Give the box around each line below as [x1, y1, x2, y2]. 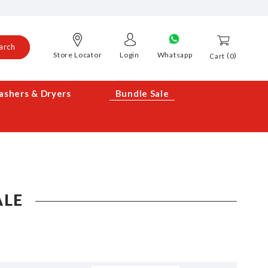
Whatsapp [157, 50, 193, 59]
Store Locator [53, 50, 102, 59]
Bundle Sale [115, 88, 169, 99]
